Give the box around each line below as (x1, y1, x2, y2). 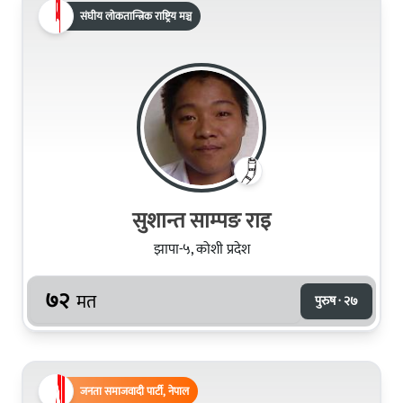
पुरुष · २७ (315, 290, 358, 311)
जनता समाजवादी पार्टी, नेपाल (80, 381, 189, 400)
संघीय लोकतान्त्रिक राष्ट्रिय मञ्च (80, 6, 192, 25)
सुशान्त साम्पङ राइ (132, 202, 271, 239)
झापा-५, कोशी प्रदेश (153, 237, 250, 262)
